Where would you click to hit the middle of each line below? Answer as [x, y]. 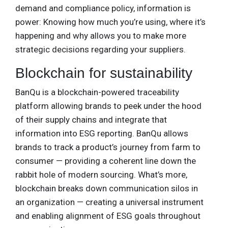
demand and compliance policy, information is [103, 8]
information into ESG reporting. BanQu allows [102, 133]
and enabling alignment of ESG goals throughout [108, 216]
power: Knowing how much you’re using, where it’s [110, 22]
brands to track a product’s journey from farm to [108, 147]
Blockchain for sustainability [104, 73]
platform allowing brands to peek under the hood [108, 106]
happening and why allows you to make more [101, 35]
